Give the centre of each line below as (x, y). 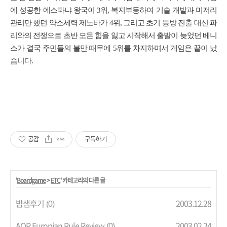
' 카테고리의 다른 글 (83, 180)
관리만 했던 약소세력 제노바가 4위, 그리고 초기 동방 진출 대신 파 (113, 23)
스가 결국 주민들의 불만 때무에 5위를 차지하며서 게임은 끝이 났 (113, 48)
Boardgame (31, 180)
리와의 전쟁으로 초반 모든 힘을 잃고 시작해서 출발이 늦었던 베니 (113, 35)
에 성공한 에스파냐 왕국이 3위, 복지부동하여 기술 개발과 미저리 (113, 10)
